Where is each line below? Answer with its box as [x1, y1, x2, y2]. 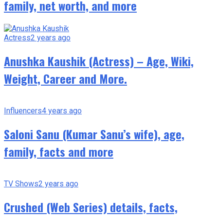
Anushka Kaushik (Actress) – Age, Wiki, [4, 52, 194, 70]
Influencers [4, 106, 42, 115]
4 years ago [42, 106, 82, 115]
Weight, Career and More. [4, 69, 127, 87]
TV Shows [4, 179, 38, 188]
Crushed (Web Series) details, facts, [4, 198, 178, 216]
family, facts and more [4, 142, 113, 160]
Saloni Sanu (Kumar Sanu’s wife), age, [4, 125, 184, 143]
